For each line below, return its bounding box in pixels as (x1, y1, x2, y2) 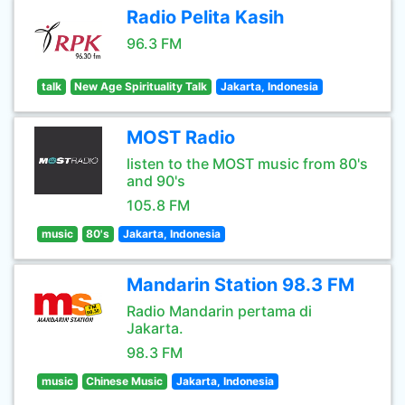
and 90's (127, 172, 185, 190)
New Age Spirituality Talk (74, 80, 208, 93)
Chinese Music (86, 374, 164, 388)
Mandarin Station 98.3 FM (127, 274, 354, 296)
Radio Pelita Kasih (127, 6, 284, 28)
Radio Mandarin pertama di (127, 302, 312, 320)
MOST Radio (127, 127, 235, 148)
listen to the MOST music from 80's (127, 155, 368, 173)
